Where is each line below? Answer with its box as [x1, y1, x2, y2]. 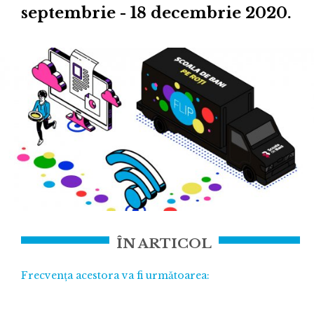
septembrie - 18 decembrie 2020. [21, 4, 292, 23]
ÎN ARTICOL [116, 235, 212, 252]
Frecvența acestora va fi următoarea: [21, 268, 210, 282]
